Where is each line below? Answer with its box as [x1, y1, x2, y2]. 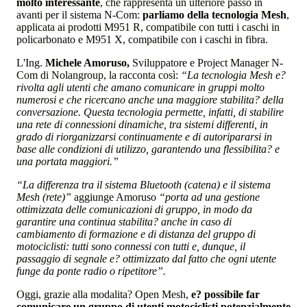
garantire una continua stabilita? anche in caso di [16, 215, 232, 228]
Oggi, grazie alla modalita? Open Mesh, [16, 288, 188, 300]
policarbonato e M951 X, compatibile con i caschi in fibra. [16, 33, 268, 45]
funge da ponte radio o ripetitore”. [16, 265, 166, 277]
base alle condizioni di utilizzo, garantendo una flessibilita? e [16, 143, 280, 155]
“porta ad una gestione [159, 191, 260, 203]
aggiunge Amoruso [71, 191, 159, 203]
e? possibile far [188, 288, 260, 300]
